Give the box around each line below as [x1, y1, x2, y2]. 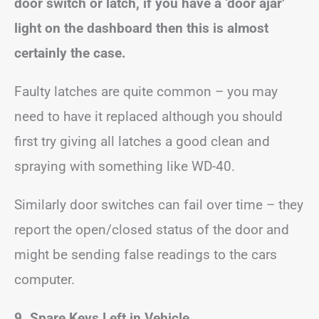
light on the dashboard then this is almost [14, 20, 268, 36]
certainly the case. [14, 45, 126, 61]
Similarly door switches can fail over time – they [14, 197, 303, 213]
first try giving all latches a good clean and [14, 133, 270, 150]
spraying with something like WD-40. [14, 158, 235, 174]
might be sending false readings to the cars [14, 246, 277, 263]
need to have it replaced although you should [14, 108, 283, 125]
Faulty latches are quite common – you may [14, 83, 278, 100]
